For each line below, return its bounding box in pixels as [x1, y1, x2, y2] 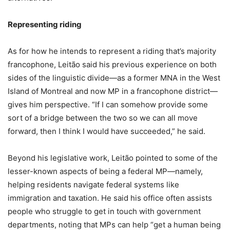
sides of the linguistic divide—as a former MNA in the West [8, 72, 220, 83]
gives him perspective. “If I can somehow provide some [8, 99, 208, 109]
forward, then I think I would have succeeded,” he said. [8, 126, 205, 136]
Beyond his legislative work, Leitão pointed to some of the [8, 152, 218, 163]
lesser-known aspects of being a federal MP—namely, [8, 166, 203, 176]
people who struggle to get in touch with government [8, 206, 201, 216]
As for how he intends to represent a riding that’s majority [8, 46, 216, 56]
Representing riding [8, 19, 82, 29]
